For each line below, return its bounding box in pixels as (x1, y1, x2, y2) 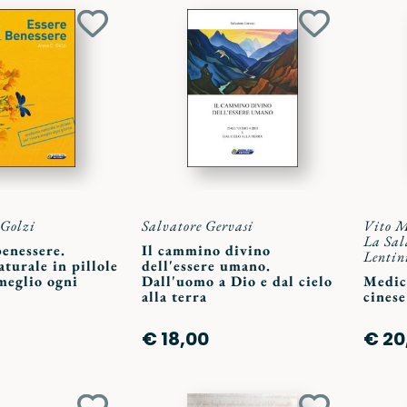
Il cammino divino (141, 240, 271, 260)
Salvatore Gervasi (141, 215, 253, 235)
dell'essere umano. (141, 255, 271, 275)
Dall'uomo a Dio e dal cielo (141, 271, 333, 291)
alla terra (141, 286, 207, 306)
